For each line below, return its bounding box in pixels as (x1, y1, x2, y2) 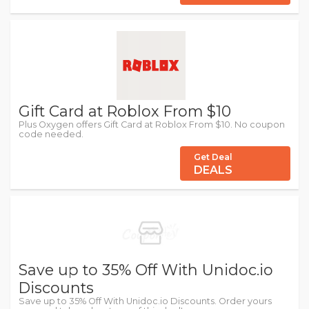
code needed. (19, 129, 83, 140)
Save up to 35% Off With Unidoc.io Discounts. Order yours (19, 296, 272, 307)
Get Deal (194, 152, 232, 163)
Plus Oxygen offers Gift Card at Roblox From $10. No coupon (19, 119, 285, 130)
